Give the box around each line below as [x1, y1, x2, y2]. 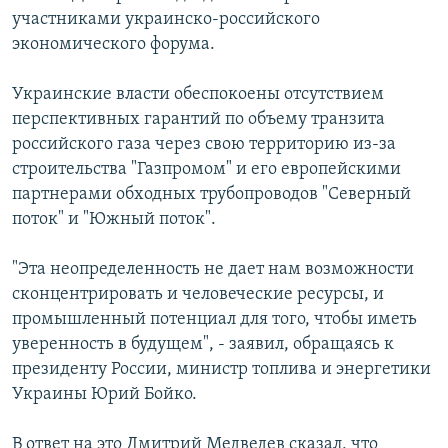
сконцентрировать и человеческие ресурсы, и [12, 284, 384, 304]
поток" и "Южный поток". [12, 209, 216, 229]
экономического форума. [12, 34, 215, 54]
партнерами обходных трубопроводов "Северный [12, 184, 411, 204]
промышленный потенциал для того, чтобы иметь [12, 309, 417, 329]
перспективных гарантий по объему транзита [12, 109, 385, 129]
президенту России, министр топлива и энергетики [12, 359, 431, 379]
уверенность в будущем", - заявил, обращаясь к [12, 334, 394, 354]
